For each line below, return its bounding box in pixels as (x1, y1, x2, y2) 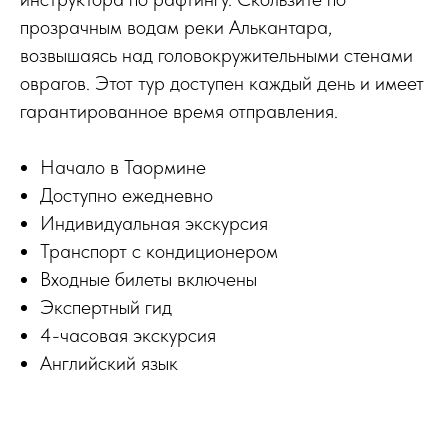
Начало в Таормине (40, 155, 206, 179)
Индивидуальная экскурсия (40, 211, 268, 235)
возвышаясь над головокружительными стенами (20, 43, 413, 67)
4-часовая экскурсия (40, 323, 216, 347)
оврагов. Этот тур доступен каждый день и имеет (20, 71, 424, 95)
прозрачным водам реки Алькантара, (20, 15, 332, 39)
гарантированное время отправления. (20, 99, 338, 123)
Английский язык (40, 351, 178, 375)
